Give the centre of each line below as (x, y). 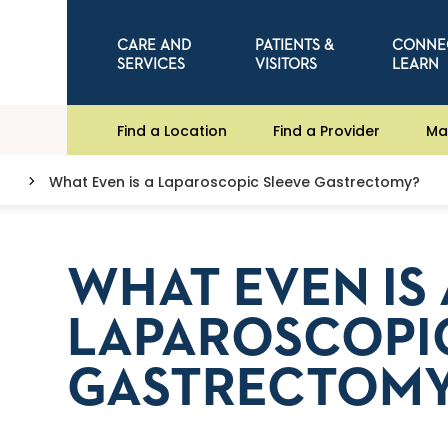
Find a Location (172, 130)
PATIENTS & (294, 45)
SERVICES (151, 64)
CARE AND (154, 45)
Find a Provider (327, 130)
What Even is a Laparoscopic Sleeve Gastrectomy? (234, 182)
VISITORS (285, 64)
